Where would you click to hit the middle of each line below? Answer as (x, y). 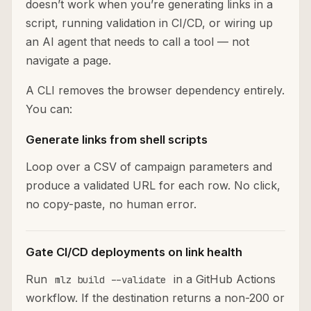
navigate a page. (68, 61)
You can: (49, 109)
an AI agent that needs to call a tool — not (137, 42)
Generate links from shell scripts (117, 140)
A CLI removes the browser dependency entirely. (155, 91)
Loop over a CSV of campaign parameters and (149, 167)
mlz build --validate (110, 280)
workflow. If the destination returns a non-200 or (155, 298)
